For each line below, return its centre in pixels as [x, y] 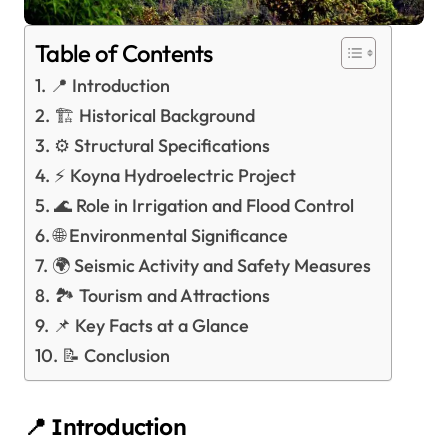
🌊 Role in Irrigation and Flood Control [203, 206]
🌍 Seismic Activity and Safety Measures [211, 266]
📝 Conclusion [115, 356]
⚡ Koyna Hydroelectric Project [174, 176]
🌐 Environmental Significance [170, 236]
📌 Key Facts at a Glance [150, 326]
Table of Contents [124, 53]
